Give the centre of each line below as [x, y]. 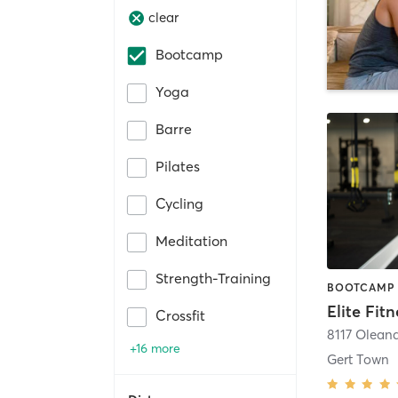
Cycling [179, 203]
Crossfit [180, 315]
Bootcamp [189, 54]
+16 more [155, 348]
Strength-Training [213, 278]
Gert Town [358, 359]
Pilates [178, 166]
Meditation [191, 240]
